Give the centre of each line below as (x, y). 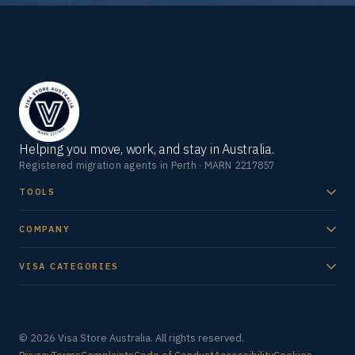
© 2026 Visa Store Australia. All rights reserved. (132, 338)
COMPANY (45, 229)
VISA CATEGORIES (69, 267)
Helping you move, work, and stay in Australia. (147, 149)
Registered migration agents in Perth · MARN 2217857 (147, 165)
